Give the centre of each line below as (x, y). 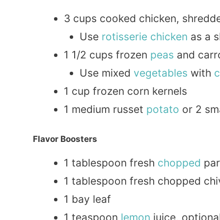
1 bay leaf (87, 199)
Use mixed (106, 73)
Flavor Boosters (65, 139)
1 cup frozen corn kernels (125, 91)
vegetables (160, 73)
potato (163, 110)
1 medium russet (105, 110)
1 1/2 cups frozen (107, 55)
